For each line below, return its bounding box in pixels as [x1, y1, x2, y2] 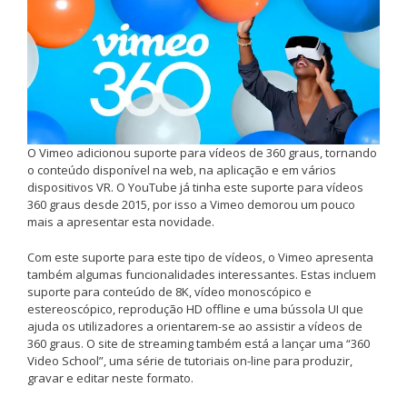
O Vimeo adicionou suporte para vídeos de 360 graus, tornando [27, 144, 377, 162]
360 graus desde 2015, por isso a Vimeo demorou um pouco [27, 196, 355, 213]
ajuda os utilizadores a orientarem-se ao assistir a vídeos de [27, 317, 362, 334]
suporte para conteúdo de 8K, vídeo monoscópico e [27, 283, 312, 300]
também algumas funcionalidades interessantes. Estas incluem [27, 265, 376, 283]
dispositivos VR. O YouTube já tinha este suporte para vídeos [27, 179, 363, 196]
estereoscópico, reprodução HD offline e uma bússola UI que [27, 300, 363, 317]
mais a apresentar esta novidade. [27, 213, 214, 231]
